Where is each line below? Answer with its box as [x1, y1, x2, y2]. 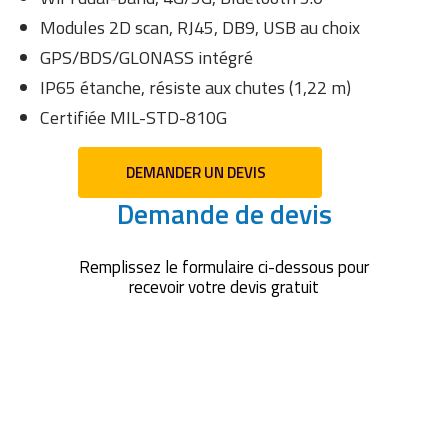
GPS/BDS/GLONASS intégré [39, 44, 253, 72]
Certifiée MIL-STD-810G [39, 104, 227, 132]
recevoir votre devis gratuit [129, 273, 319, 300]
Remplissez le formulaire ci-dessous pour [79, 253, 369, 280]
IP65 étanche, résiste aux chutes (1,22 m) [39, 74, 351, 102]
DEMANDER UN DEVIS [125, 161, 266, 185]
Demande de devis [116, 192, 332, 234]
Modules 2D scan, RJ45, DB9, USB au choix [39, 14, 360, 42]
